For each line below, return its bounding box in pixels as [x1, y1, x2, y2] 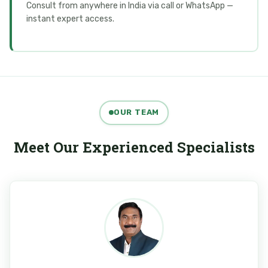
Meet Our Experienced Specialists [13, 137, 255, 157]
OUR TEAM [113, 108, 160, 117]
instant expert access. [26, 13, 114, 24]
